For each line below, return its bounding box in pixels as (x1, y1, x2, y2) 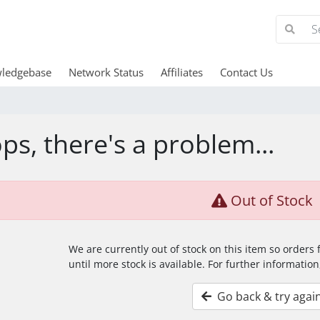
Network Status (68, 65, 144, 79)
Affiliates (160, 65, 203, 79)
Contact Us (219, 65, 273, 79)
